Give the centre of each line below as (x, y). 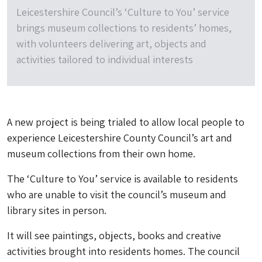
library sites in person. (57, 211)
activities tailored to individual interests (105, 60)
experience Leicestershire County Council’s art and (120, 138)
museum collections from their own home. (101, 154)
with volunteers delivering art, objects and (111, 44)
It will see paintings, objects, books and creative (114, 236)
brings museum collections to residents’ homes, (124, 28)
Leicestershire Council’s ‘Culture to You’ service (123, 12)
